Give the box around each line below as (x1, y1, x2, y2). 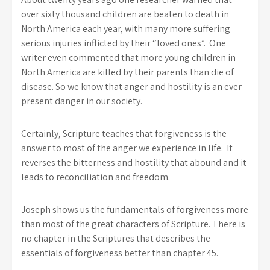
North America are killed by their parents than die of (21, 66, 234, 78)
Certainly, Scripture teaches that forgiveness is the (21, 127, 227, 140)
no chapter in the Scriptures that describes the (21, 232, 210, 245)
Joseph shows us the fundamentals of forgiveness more (21, 203, 248, 216)
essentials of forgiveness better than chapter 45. (21, 246, 218, 259)
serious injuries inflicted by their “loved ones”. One (21, 37, 226, 49)
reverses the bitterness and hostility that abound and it (21, 156, 246, 169)
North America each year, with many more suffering (21, 22, 230, 35)
